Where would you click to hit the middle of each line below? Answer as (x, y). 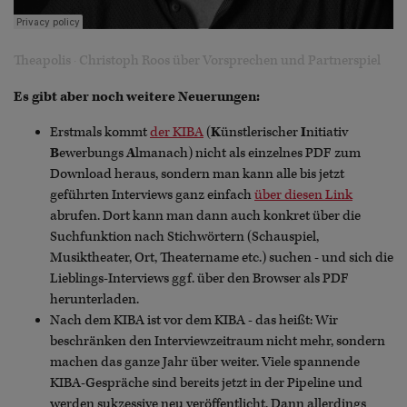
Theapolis (42, 60)
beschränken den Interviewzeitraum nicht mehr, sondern (218, 341)
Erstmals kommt (100, 132)
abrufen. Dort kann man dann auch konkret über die (205, 215)
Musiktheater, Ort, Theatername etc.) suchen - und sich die (222, 257)
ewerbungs (93, 153)
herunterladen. (94, 299)
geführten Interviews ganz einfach (152, 194)
